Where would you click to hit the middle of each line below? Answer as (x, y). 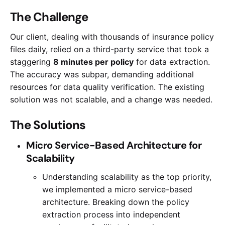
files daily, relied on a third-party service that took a (109, 49)
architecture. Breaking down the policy (116, 202)
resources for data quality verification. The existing (107, 87)
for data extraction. (172, 62)
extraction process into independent (111, 214)
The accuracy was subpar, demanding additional (102, 75)
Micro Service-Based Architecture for (114, 145)
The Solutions (48, 125)
